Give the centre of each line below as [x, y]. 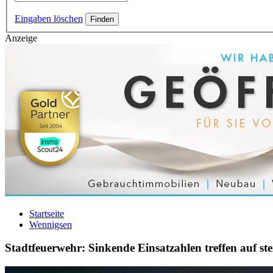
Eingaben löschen [49, 18]
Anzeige [21, 38]
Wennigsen [51, 224]
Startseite [47, 213]
